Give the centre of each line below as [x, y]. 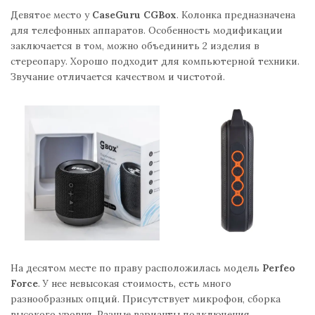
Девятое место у [51, 15]
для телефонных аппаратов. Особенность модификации [147, 31]
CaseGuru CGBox [134, 15]
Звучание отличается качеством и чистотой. [118, 77]
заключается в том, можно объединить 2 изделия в [135, 46]
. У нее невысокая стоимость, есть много [135, 283]
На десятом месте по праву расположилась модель [136, 268]
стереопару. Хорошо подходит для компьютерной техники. [155, 62]
